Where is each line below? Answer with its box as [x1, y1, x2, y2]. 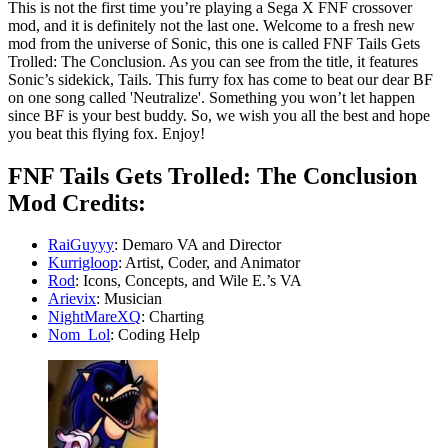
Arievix [48, 290, 96, 308]
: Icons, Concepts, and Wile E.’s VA [75, 272, 302, 290]
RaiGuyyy [48, 236, 114, 254]
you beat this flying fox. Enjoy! [8, 124, 209, 142]
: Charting [141, 308, 204, 326]
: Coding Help [110, 326, 200, 344]
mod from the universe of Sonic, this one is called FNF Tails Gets [8, 34, 420, 52]
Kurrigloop [48, 254, 118, 272]
